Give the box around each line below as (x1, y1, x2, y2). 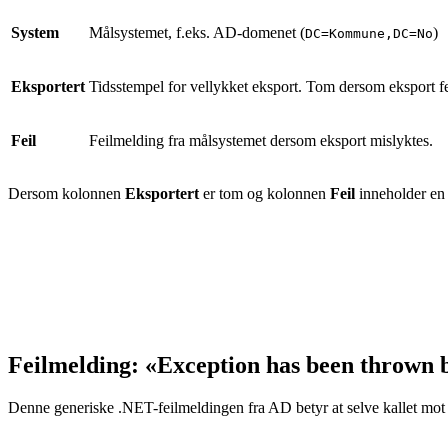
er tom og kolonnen (199, 185, 330, 203)
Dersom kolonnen (8, 185, 125, 203)
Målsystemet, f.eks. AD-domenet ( (89, 24, 305, 42)
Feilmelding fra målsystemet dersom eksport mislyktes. (89, 132, 433, 150)
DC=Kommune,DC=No (305, 26, 433, 42)
